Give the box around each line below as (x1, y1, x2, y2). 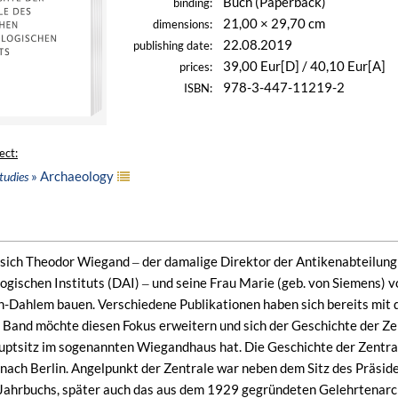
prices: (179, 60, 212, 74)
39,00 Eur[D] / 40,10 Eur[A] (223, 58, 386, 74)
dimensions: (153, 18, 212, 31)
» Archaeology (28, 168, 114, 184)
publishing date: (133, 39, 212, 52)
